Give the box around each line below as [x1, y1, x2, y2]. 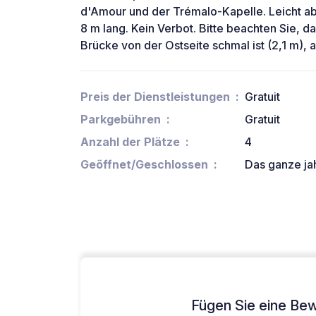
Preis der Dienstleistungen [80, 90, 230, 104]
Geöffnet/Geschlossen [80, 157, 208, 172]
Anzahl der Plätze [80, 135, 180, 150]
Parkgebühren [80, 112, 161, 127]
